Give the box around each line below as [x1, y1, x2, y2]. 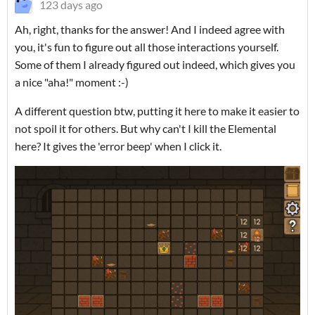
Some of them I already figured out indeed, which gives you [15, 58, 295, 71]
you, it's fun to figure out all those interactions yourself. [15, 40, 278, 53]
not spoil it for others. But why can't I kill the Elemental [15, 122, 276, 135]
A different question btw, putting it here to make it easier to [15, 104, 300, 117]
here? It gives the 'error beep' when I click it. [15, 139, 221, 153]
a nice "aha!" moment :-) [15, 75, 131, 89]
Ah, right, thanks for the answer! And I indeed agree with [15, 22, 285, 36]
